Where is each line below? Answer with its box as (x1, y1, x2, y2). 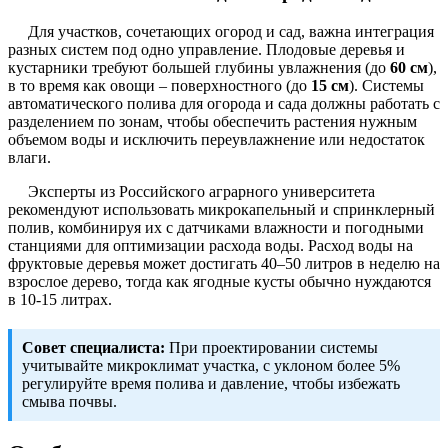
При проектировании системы (165, 338, 378, 356)
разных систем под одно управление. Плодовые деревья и (8, 40, 405, 58)
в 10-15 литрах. (8, 290, 112, 308)
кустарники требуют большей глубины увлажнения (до (8, 58, 390, 76)
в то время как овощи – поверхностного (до (8, 76, 311, 94)
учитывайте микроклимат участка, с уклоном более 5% (22, 356, 400, 374)
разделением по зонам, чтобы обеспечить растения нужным (8, 112, 417, 130)
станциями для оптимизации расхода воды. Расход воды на (8, 236, 413, 254)
